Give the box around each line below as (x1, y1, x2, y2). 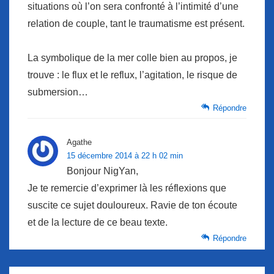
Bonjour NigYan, (67, 165, 138, 176)
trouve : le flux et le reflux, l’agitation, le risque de (28, 69, 237, 80)
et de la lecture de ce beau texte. (28, 217, 168, 228)
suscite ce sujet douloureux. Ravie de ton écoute (28, 199, 237, 210)
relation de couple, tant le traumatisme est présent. (28, 18, 245, 29)
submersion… (28, 86, 88, 97)
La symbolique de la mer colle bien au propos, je (28, 52, 237, 63)
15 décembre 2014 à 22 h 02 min (67, 150, 183, 160)
